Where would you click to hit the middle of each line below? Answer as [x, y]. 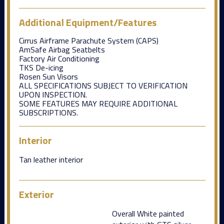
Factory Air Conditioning [59, 58]
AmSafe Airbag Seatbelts [62, 49]
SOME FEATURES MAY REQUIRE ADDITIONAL [98, 103]
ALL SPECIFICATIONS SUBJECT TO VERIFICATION [103, 85]
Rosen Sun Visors [48, 76]
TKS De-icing [41, 67]
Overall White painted [148, 213]
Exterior [36, 194]
